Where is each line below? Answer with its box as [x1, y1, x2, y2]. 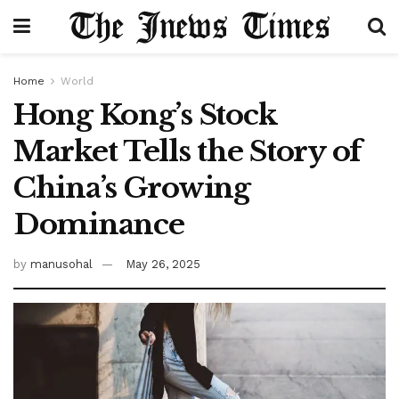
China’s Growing [13, 170, 250, 206]
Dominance [13, 207, 184, 242]
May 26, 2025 [126, 256, 200, 271]
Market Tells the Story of [13, 134, 362, 169]
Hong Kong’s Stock [13, 97, 277, 133]
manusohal [30, 256, 93, 271]
